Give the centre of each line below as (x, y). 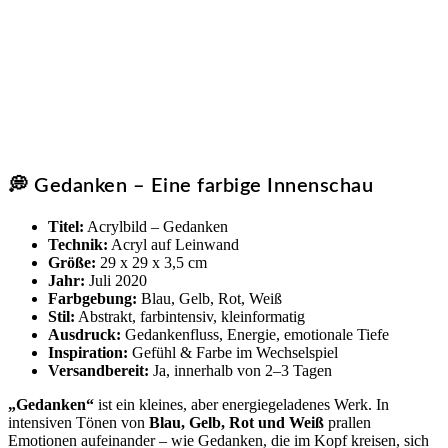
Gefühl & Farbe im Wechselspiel (233, 352)
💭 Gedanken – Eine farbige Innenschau (190, 186)
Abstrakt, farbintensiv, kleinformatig (190, 316)
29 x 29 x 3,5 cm (151, 262)
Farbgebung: (92, 298)
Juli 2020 (116, 280)
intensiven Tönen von (78, 422)
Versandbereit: (98, 370)
